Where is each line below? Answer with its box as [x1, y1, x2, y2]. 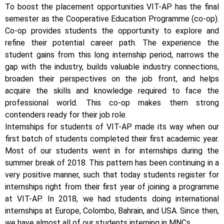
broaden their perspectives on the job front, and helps [5, 74, 219, 84]
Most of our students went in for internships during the [5, 146, 219, 156]
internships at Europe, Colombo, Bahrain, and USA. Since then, [5, 206, 219, 216]
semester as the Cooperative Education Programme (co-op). [5, 14, 219, 24]
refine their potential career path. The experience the [5, 38, 219, 48]
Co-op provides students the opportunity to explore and [5, 26, 219, 36]
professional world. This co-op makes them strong [5, 98, 219, 108]
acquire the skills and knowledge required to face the [5, 86, 219, 96]
